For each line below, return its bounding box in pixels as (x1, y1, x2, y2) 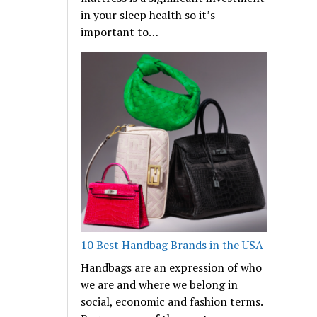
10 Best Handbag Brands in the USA (81, 237, 264, 253)
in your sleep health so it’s (81, 6, 216, 23)
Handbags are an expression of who (81, 260, 263, 276)
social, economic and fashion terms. (81, 294, 263, 310)
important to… (81, 23, 159, 40)
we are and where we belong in (81, 277, 238, 293)
